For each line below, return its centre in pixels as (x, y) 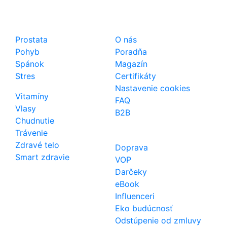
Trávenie (31, 133)
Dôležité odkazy (146, 25)
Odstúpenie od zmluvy (158, 221)
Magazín (131, 64)
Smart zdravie (42, 157)
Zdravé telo (37, 145)
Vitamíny (32, 97)
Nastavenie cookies (153, 88)
